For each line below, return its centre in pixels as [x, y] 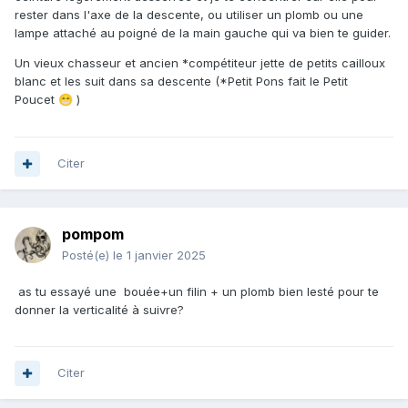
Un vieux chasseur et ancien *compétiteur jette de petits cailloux [200, 63]
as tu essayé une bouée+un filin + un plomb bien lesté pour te [197, 292]
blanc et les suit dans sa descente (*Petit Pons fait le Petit [181, 82]
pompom [93, 235]
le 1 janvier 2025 [159, 255]
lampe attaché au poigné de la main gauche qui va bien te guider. [203, 33]
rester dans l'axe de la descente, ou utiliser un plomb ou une [189, 15]
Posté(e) [87, 255]
